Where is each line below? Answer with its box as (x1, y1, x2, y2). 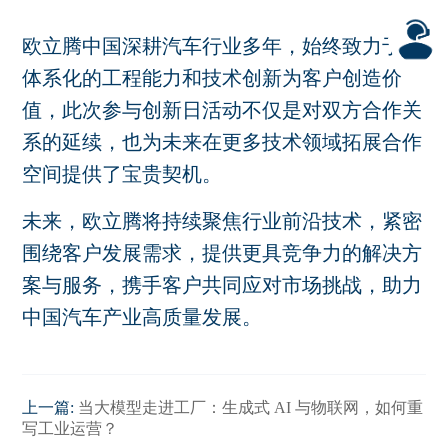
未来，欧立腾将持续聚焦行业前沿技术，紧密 (22, 209, 423, 232)
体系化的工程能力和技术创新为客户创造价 (22, 66, 403, 89)
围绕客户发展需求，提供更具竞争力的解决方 (22, 241, 423, 264)
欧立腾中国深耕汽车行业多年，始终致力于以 (22, 34, 423, 57)
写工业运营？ (22, 419, 119, 437)
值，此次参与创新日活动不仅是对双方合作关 (22, 98, 423, 121)
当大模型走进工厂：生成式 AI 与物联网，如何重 (78, 398, 424, 416)
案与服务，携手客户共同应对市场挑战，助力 (22, 273, 423, 296)
